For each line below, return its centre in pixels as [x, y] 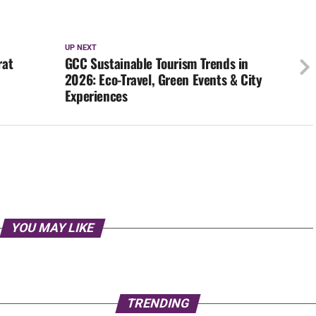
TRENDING [158, 304]
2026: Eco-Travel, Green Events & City [163, 80]
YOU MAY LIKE [52, 228]
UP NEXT [80, 48]
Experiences [96, 96]
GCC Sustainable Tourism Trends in [157, 63]
